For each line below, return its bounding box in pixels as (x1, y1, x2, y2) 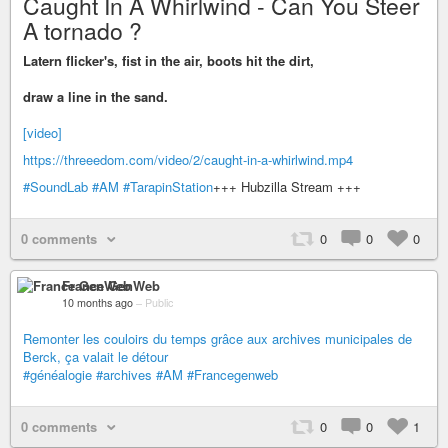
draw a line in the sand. (23, 87, 168, 106)
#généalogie (23, 365, 92, 384)
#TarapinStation (123, 177, 213, 196)
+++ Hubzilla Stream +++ (213, 177, 361, 196)
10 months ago (62, 295, 133, 310)
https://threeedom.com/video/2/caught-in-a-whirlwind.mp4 (23, 150, 353, 169)
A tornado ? (23, 14, 142, 47)
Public (145, 295, 173, 310)
